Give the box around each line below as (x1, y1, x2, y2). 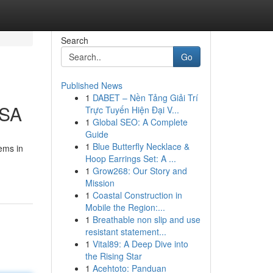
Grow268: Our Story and (92, 165, 187, 177)
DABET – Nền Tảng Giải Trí (92, 91, 198, 104)
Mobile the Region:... (85, 201, 165, 213)
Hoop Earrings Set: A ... (85, 152, 176, 165)
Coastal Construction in (92, 189, 182, 201)
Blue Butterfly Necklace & (92, 140, 190, 152)
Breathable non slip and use (92, 213, 200, 225)
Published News (60, 79, 122, 91)
